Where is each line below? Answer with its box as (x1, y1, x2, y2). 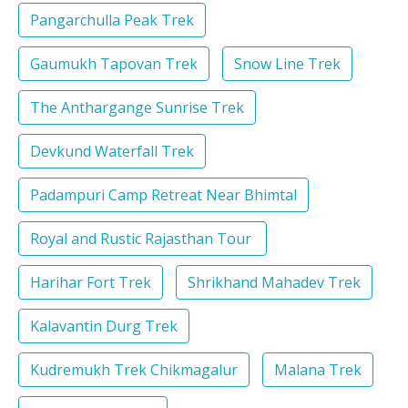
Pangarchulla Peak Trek (30, 10, 194, 31)
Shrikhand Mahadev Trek (188, 272, 361, 293)
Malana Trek (274, 360, 362, 381)
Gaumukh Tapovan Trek (30, 54, 198, 75)
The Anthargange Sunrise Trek (30, 97, 244, 118)
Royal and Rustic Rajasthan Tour (30, 229, 255, 250)
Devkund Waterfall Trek (30, 141, 194, 162)
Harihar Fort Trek (30, 272, 151, 293)
